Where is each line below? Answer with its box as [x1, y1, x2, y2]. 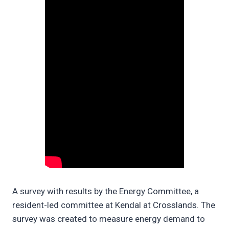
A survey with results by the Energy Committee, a [12, 186, 199, 196]
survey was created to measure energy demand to [12, 214, 205, 224]
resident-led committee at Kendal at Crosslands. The [12, 200, 215, 210]
